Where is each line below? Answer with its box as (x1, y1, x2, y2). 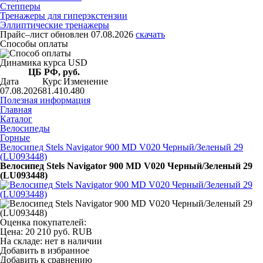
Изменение (63, 76, 108, 86)
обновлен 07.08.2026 (50, 29, 133, 39)
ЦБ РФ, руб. (28, 67, 80, 77)
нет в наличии (45, 236, 102, 246)
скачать (136, 29, 165, 39)
